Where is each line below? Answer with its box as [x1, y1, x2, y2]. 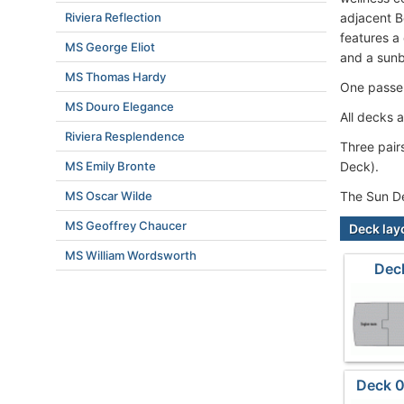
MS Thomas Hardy [65, 69, 166, 84]
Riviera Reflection [65, 10, 161, 24]
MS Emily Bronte [65, 159, 156, 173]
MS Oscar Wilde [65, 188, 152, 203]
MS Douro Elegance [65, 99, 174, 114]
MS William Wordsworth [65, 248, 197, 262]
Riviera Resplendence [65, 129, 185, 143]
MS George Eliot [65, 40, 155, 54]
